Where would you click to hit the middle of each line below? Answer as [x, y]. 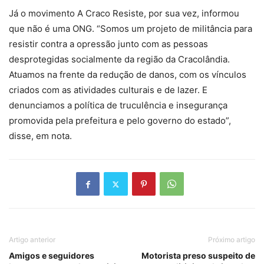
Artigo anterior [32, 240]
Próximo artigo [232, 240]
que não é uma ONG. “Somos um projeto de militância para [131, 29]
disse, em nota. [40, 136]
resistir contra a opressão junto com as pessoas [108, 44]
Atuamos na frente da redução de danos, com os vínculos [128, 75]
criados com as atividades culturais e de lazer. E [108, 90]
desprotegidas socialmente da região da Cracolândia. [119, 60]
